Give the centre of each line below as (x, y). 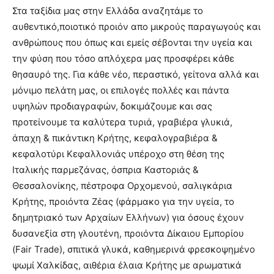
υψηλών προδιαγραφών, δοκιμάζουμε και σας (112, 106)
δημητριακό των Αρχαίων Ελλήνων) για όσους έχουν (128, 217)
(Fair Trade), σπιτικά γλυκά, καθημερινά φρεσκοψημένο (134, 249)
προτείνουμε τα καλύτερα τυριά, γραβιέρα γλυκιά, (122, 122)
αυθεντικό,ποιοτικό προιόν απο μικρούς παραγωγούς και (136, 27)
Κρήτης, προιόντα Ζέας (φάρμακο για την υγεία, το (123, 202)
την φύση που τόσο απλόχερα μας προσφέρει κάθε (123, 58)
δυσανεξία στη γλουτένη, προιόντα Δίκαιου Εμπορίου (128, 233)
